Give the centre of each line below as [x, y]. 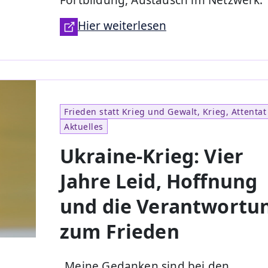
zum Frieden [120, 231]
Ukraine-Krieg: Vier [152, 156]
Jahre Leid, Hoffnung [159, 181]
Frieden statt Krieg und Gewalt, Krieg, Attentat [165, 111]
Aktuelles [84, 126]
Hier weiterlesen [122, 25]
